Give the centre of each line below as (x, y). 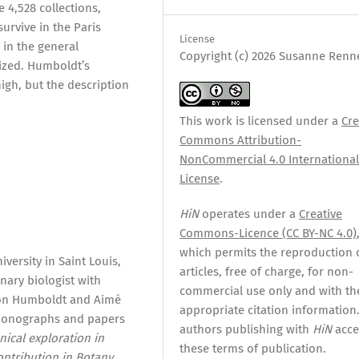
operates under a (249, 214)
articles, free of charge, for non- (267, 272)
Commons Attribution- (241, 141)
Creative (321, 214)
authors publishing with (246, 330)
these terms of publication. (253, 349)
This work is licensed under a (261, 121)
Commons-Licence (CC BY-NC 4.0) (268, 234)
